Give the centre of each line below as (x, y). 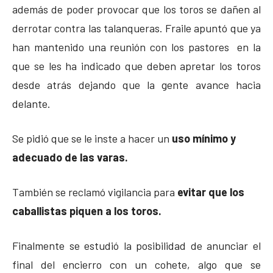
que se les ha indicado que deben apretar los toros (136, 66)
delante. (31, 103)
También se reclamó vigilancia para (95, 192)
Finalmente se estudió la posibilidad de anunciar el (136, 245)
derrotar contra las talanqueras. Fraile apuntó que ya (136, 28)
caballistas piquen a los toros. (87, 211)
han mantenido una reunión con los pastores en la (136, 47)
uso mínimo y (204, 138)
